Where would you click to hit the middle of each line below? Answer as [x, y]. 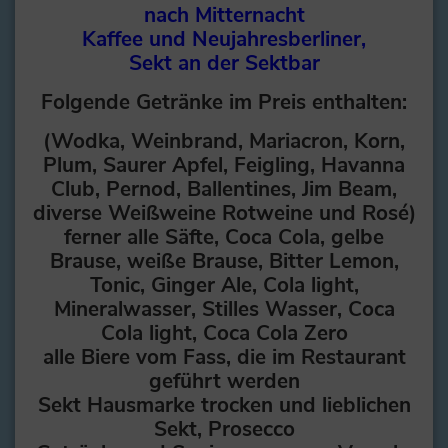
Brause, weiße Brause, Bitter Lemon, [224, 261]
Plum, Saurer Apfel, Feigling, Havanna [224, 165]
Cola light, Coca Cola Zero [224, 333]
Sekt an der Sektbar [224, 63]
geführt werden [224, 381]
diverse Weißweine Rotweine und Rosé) [224, 213]
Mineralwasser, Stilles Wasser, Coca [224, 309]
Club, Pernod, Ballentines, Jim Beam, [224, 189]
